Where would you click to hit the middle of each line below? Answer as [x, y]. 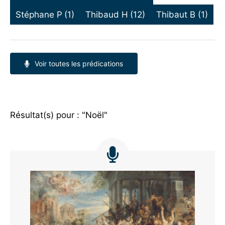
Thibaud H [107, 14]
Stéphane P [39, 14]
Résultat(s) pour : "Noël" [59, 115]
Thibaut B [176, 14]
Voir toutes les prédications [79, 64]
